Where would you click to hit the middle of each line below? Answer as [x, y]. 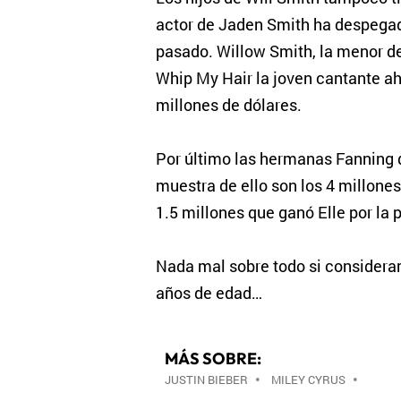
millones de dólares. [228, 105]
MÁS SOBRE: [213, 358]
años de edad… [209, 293]
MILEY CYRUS [308, 380]
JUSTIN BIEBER [206, 380]
